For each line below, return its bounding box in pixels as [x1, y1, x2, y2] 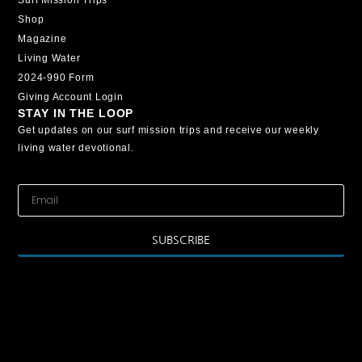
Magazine [18, 32, 67, 44]
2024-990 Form [18, 71, 95, 83]
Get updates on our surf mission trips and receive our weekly [18, 124, 319, 136]
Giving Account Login [18, 90, 124, 103]
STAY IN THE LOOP [18, 106, 134, 120]
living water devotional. [18, 141, 134, 154]
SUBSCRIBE [151, 234, 211, 246]
